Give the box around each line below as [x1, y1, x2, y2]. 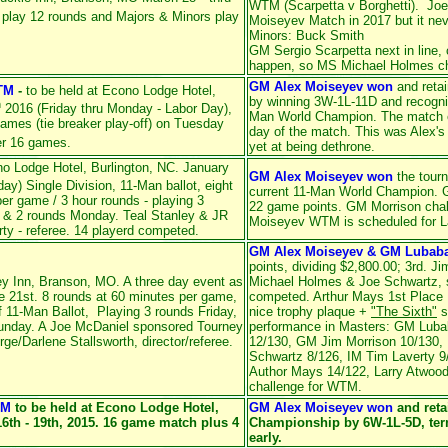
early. [249, 430, 282, 445]
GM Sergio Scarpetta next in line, [249, 43, 442, 58]
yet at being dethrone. [249, 139, 375, 154]
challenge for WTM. [249, 379, 362, 394]
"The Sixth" [371, 304, 437, 319]
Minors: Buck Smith [249, 28, 364, 43]
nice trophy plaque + [249, 304, 371, 319]
